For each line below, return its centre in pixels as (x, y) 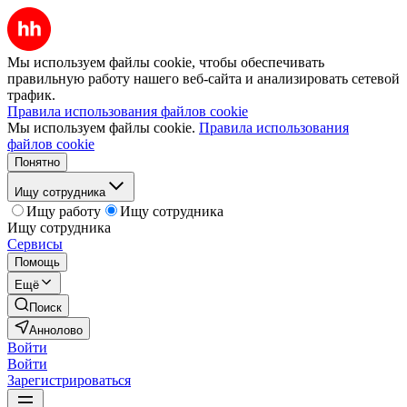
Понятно (37, 162)
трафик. (31, 95)
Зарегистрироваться (69, 380)
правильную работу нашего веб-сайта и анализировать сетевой (203, 79)
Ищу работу (64, 211)
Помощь (37, 262)
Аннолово (56, 330)
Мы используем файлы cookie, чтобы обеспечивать (166, 62)
